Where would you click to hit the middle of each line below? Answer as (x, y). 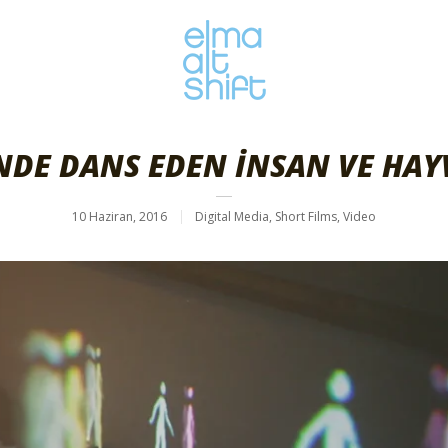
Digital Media (232, 216)
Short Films (306, 216)
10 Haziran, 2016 (119, 216)
